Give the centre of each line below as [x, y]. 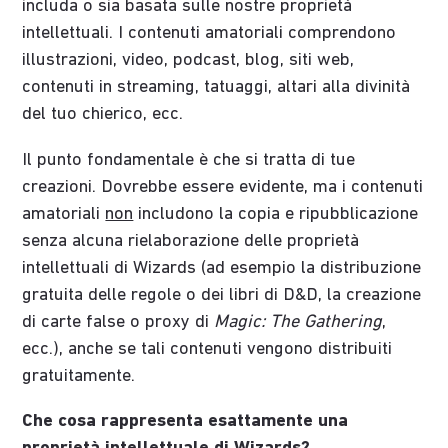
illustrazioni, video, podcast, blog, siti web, [188, 61]
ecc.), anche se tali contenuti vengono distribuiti [207, 349]
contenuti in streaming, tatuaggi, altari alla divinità [216, 88]
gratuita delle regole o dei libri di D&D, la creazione [222, 295]
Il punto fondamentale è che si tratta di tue [189, 160]
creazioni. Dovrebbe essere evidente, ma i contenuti [223, 187]
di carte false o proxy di [118, 322]
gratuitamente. [79, 376]
